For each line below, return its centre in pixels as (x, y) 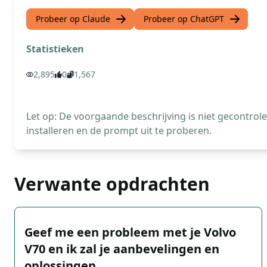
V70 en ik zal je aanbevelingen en (122, 249)
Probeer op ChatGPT (184, 19)
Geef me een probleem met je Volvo (130, 232)
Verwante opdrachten (112, 184)
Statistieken (55, 49)
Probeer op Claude (73, 19)
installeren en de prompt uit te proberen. (119, 131)
